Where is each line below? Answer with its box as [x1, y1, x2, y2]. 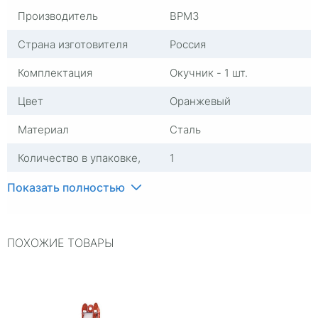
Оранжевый [170, 94, 231, 108]
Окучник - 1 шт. [170, 65, 248, 79]
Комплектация [18, 65, 92, 79]
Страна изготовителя [18, 37, 128, 51]
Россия [170, 37, 206, 51]
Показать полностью [7, 180, 125, 194]
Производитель [18, 9, 98, 23]
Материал [18, 122, 69, 136]
